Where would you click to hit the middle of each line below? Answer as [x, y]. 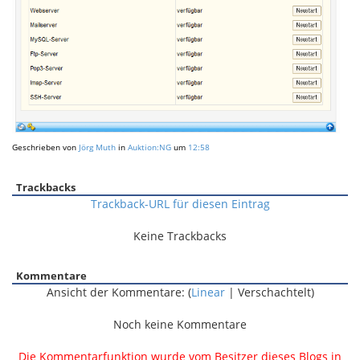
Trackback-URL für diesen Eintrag [180, 204]
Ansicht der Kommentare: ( [119, 292]
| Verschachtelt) [269, 292]
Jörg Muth [97, 147]
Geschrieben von [45, 147]
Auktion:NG [149, 147]
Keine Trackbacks [180, 236]
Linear [208, 292]
